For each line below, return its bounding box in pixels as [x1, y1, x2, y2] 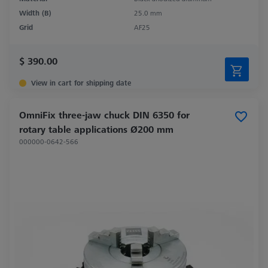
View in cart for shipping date [31, 77, 131, 88]
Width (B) [19, 7, 51, 18]
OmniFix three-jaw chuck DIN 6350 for [19, 108, 190, 121]
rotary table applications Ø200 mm [19, 122, 173, 136]
